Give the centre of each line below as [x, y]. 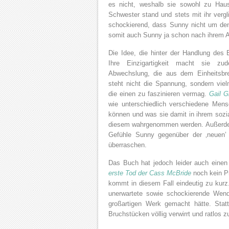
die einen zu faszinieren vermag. [159, 94]
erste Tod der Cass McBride [150, 173]
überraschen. [128, 145]
